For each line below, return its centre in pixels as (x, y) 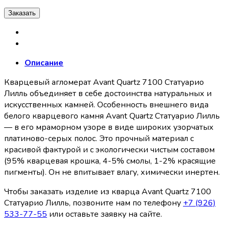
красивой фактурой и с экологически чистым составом (109, 150)
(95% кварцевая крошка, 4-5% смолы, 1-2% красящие (110, 161)
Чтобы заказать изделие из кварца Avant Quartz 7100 (108, 191)
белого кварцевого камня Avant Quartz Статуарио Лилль (112, 116)
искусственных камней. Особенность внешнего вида (106, 105)
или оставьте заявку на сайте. (105, 214)
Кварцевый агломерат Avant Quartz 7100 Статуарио (104, 82)
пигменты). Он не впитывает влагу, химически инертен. (112, 172)
